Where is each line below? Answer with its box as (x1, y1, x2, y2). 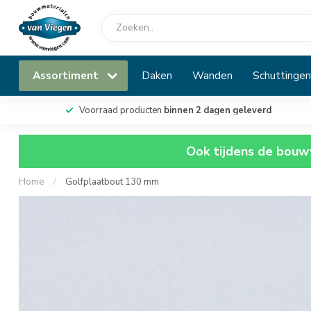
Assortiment (33, 68, 101, 83)
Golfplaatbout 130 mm (65, 176, 159, 188)
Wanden (192, 68, 233, 83)
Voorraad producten (78, 104, 164, 117)
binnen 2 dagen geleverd (163, 104, 271, 117)
